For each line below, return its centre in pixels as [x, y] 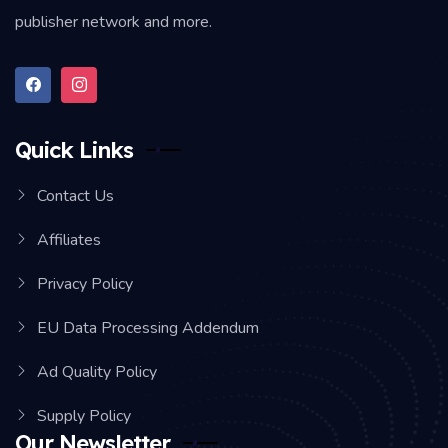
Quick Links [74, 149]
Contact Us [75, 195]
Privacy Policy [85, 283]
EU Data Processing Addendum [148, 327]
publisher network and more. [113, 21]
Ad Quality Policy [97, 371]
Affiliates [69, 239]
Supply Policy [84, 415]
